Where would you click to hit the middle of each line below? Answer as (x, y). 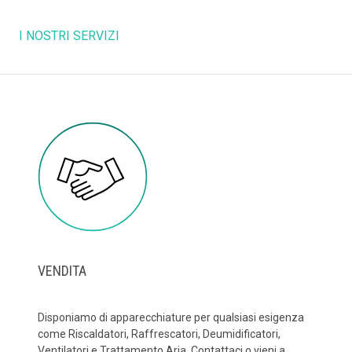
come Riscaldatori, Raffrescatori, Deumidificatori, (159, 334)
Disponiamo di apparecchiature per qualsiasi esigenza (171, 317)
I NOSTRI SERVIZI (69, 35)
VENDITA (62, 270)
